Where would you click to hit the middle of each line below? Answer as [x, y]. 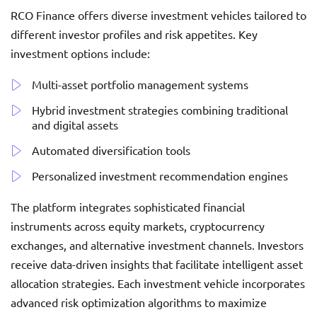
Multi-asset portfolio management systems [140, 85]
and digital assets [75, 125]
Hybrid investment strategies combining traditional [160, 110]
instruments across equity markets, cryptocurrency [138, 226]
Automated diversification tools [111, 150]
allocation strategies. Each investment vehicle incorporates [158, 283]
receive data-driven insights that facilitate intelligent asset [157, 264]
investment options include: [80, 53]
